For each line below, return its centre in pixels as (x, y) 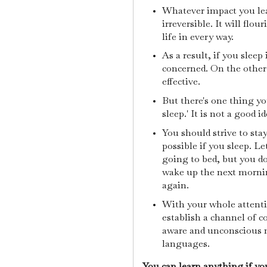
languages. (187, 243)
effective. (182, 82)
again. (176, 185)
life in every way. (199, 36)
